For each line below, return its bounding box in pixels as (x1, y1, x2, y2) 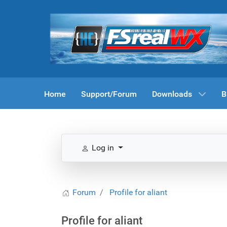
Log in (92, 143, 114, 153)
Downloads (152, 89, 192, 99)
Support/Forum (81, 89, 137, 99)
